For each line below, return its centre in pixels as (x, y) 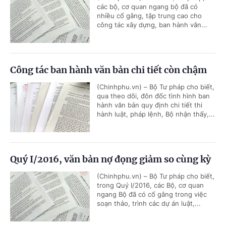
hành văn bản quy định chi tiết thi (150, 105)
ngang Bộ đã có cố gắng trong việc (152, 194)
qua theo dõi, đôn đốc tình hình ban (153, 96)
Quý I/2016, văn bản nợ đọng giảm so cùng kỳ (110, 159)
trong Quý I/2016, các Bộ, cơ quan (150, 185)
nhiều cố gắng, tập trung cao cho (149, 16)
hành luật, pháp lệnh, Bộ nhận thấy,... (156, 114)
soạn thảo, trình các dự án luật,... (149, 203)
